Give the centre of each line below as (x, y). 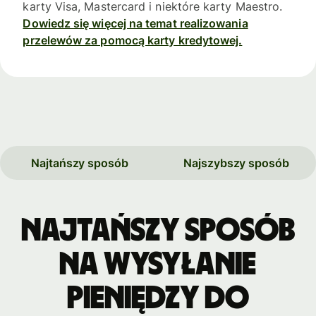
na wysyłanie (158, 265)
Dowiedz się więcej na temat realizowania (135, 23)
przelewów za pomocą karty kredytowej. (133, 40)
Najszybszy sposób (236, 163)
